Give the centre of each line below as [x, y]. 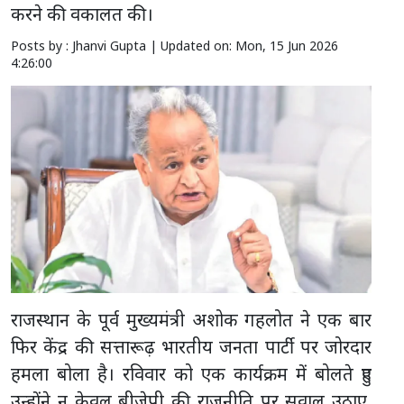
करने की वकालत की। [82, 14]
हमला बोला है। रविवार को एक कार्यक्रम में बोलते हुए [191, 373]
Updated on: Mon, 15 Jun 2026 [249, 46]
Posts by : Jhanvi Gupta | [86, 46]
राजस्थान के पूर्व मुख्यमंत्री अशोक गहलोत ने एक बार [191, 319]
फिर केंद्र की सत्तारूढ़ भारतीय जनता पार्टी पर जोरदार [191, 346]
